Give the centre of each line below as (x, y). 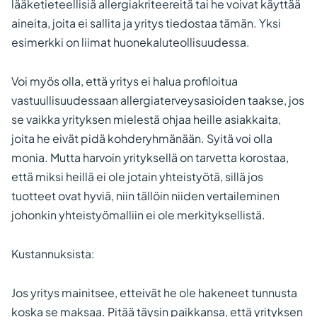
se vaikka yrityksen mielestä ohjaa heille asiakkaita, (146, 119)
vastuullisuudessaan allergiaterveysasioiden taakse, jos (158, 100)
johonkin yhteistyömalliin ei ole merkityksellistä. (139, 215)
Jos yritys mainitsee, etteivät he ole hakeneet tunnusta (154, 293)
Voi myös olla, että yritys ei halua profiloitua (125, 81)
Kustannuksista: (53, 254)
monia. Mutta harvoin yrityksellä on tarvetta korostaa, (150, 157)
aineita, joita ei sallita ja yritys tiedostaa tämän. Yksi (146, 23)
